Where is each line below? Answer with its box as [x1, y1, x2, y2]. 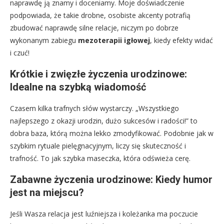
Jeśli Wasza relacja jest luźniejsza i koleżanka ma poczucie [10, 209, 198, 218]
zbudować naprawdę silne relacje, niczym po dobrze [10, 23, 178, 32]
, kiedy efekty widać [150, 35, 213, 45]
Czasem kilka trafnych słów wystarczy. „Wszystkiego [10, 103, 179, 113]
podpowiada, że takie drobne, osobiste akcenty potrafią [10, 10, 190, 20]
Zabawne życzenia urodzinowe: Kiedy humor [10, 173, 212, 185]
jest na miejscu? [10, 186, 84, 198]
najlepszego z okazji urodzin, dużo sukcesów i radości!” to [10, 116, 197, 125]
